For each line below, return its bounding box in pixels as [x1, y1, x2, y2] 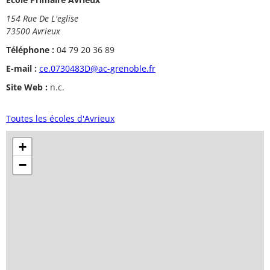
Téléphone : [6, 43, 54, 55]
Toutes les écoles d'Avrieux [6, 112, 115, 124]
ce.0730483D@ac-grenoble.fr [39, 62, 155, 74]
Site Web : [6, 81, 48, 93]
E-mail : [6, 62, 37, 74]
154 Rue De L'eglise [6, 12, 78, 24]
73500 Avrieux [6, 25, 60, 37]
